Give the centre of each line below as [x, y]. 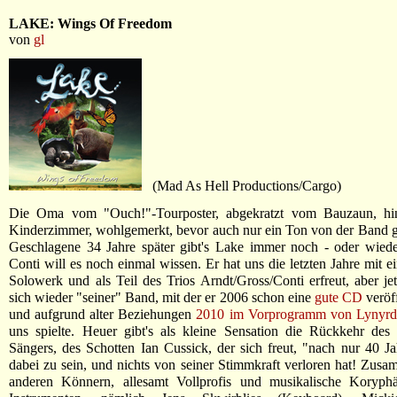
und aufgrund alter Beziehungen [103, 314]
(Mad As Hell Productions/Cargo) [241, 186]
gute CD [338, 297]
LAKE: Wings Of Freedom [90, 23]
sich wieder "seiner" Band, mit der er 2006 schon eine [162, 297]
